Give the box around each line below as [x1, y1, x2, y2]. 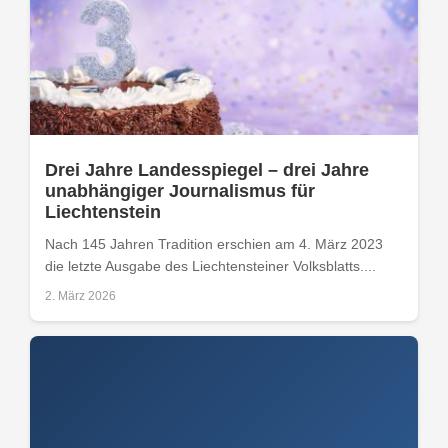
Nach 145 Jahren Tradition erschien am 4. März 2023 [45, 235, 383, 252]
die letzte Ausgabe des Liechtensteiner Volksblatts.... [45, 257, 376, 274]
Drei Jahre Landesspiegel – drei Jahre [45, 159, 369, 180]
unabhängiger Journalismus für [45, 180, 315, 201]
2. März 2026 [45, 288, 116, 303]
